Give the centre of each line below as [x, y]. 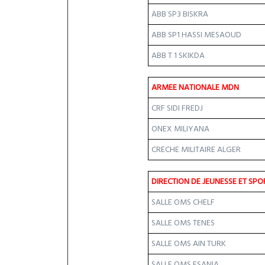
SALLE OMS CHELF [183, 202]
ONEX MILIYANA [180, 129]
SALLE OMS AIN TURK [189, 244]
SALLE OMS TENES [183, 223]
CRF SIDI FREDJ [177, 108]
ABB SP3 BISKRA [180, 14]
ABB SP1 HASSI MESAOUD [196, 35]
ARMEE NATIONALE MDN [195, 88]
